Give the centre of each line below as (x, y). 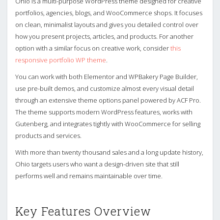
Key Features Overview (83, 211)
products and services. (48, 136)
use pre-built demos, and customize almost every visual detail (105, 89)
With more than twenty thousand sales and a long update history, (109, 152)
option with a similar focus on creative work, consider (93, 48)
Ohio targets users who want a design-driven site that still (97, 164)
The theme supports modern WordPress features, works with (104, 112)
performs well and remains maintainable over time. (89, 176)
